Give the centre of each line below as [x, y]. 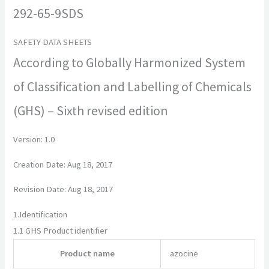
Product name [87, 254]
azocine [184, 254]
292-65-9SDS [49, 13]
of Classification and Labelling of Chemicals [133, 86]
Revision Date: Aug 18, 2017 [63, 189]
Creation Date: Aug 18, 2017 [63, 164]
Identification [44, 215]
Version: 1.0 [34, 140]
